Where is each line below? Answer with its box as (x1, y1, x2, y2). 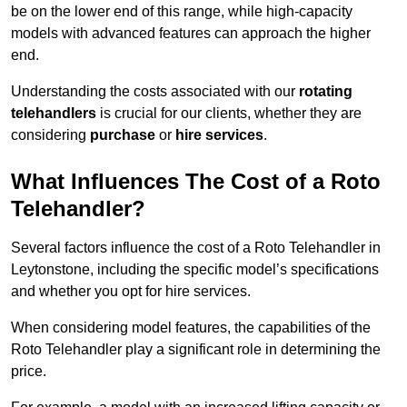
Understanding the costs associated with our (11, 84, 299, 100)
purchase (90, 127, 155, 144)
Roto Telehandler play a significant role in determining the (11, 342, 381, 358)
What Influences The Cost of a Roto (11, 169, 381, 194)
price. (11, 363, 46, 380)
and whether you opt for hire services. (11, 283, 251, 300)
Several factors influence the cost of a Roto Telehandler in (11, 240, 381, 256)
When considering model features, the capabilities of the (11, 320, 371, 336)
